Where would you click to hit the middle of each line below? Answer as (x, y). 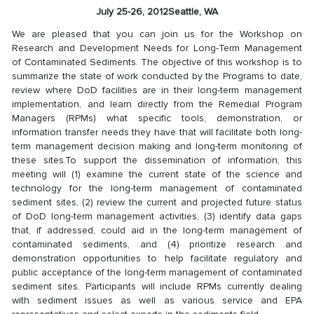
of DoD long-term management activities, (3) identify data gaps (157, 216)
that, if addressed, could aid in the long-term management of (157, 230)
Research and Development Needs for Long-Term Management (157, 48)
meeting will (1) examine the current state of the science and (157, 174)
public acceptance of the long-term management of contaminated (157, 272)
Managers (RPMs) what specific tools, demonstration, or (157, 118)
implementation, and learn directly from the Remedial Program (157, 104)
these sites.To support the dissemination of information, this (157, 160)
